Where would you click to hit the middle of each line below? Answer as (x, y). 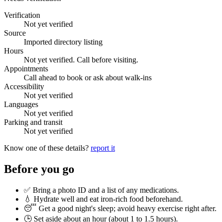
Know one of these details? (47, 148)
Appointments (26, 68)
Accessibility (24, 86)
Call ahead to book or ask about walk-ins (88, 77)
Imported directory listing (63, 42)
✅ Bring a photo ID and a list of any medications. (101, 190)
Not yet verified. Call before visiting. (81, 59)
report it (103, 148)
